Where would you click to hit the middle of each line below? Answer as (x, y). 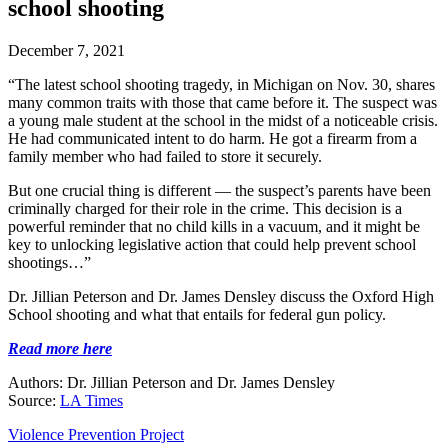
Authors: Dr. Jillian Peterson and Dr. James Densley (171, 382)
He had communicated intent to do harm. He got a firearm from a (212, 138)
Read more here (60, 348)
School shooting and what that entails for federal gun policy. (197, 314)
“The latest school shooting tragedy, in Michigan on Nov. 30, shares (221, 84)
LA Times (91, 400)
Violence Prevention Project (96, 434)
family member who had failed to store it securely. (165, 156)
